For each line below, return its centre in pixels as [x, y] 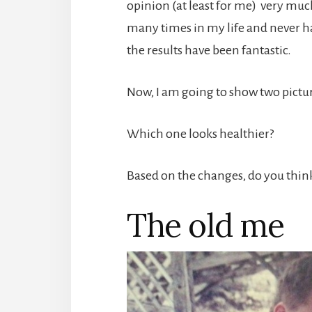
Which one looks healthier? [200, 133]
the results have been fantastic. [209, 50]
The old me [205, 225]
